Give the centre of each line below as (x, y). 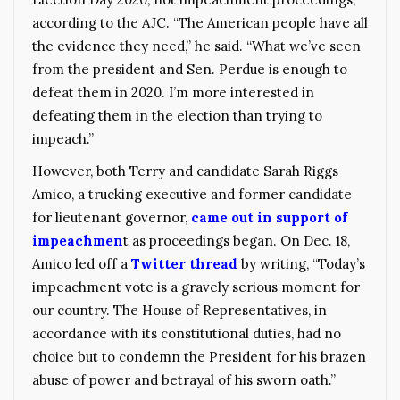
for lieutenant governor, (110, 218)
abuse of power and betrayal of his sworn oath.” (184, 380)
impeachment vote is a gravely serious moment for (196, 287)
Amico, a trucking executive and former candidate (192, 195)
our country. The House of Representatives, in (179, 311)
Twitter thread (184, 264)
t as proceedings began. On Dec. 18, (237, 241)
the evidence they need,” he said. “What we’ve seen (196, 46)
